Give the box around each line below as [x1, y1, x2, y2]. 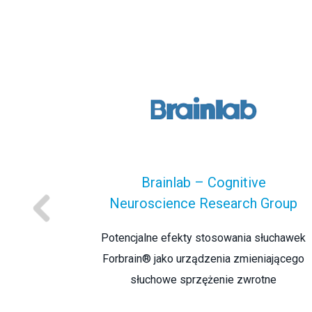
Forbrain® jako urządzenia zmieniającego [102, 251, 304, 265]
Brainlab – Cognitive [141, 173, 266, 191]
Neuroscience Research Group [109, 194, 297, 212]
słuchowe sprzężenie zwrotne [130, 272, 276, 286]
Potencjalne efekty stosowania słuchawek [101, 231, 306, 244]
